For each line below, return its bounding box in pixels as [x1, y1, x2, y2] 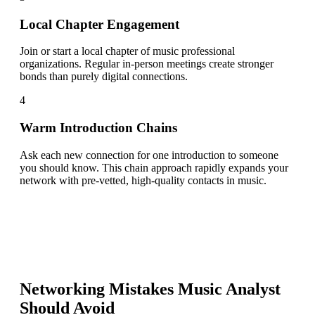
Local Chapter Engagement [20, 16, 179, 32]
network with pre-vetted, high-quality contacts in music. [20, 174, 266, 186]
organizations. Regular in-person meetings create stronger [20, 58, 274, 70]
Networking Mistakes [20, 279, 178, 298]
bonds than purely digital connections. [20, 70, 188, 83]
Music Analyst [178, 279, 281, 298]
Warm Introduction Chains [20, 120, 177, 135]
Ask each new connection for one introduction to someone [20, 148, 278, 161]
